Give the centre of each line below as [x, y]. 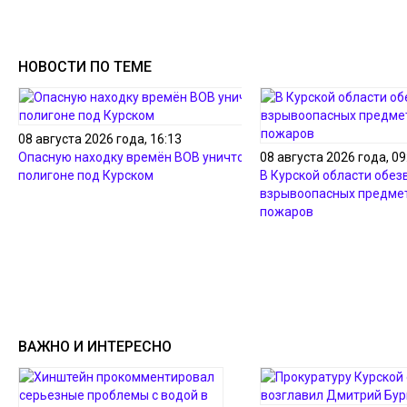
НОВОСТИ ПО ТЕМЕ [85, 67]
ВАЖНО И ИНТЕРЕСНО [95, 347]
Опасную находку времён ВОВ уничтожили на [156, 157]
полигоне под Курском [86, 175]
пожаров [287, 212]
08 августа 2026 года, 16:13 [100, 139]
